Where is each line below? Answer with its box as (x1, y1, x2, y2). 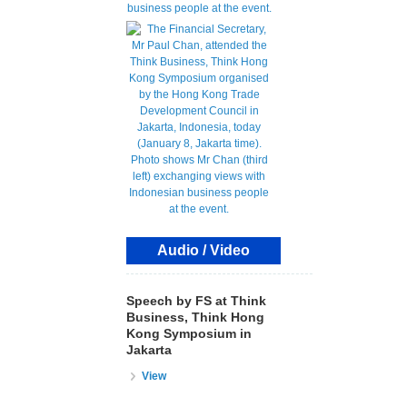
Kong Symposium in (126, 325, 252, 341)
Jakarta (126, 342, 172, 357)
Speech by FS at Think (126, 293, 266, 308)
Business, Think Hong (126, 309, 264, 324)
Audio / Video (157, 242, 250, 258)
